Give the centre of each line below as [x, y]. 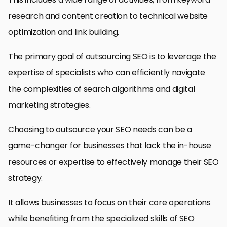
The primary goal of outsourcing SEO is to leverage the [112, 56]
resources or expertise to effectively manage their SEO [113, 162]
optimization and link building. [64, 32]
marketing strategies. [49, 105]
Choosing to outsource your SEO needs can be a [100, 129]
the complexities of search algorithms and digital [102, 89]
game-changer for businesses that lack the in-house [110, 145]
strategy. [26, 178]
